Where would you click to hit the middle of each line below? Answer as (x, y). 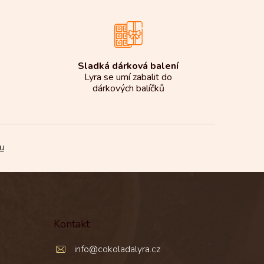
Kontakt (71, 224)
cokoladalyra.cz (129, 250)
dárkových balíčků (128, 89)
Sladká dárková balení (128, 66)
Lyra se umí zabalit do (128, 77)
